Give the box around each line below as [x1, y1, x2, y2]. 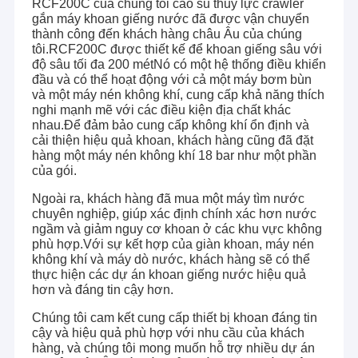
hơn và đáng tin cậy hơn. [31, 283, 173, 297]
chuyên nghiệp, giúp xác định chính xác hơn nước [31, 207, 316, 221]
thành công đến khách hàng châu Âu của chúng [31, 27, 302, 42]
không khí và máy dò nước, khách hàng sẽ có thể [31, 253, 310, 267]
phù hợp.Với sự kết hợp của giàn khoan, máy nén [31, 237, 314, 252]
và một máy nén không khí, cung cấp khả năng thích [31, 88, 324, 102]
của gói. [31, 164, 77, 178]
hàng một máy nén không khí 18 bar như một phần [31, 149, 316, 163]
